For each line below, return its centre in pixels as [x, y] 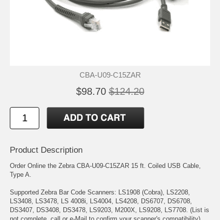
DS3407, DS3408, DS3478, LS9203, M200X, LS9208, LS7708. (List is [110, 210]
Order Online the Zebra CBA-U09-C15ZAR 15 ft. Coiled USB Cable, [105, 165]
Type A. [21, 174]
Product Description [46, 150]
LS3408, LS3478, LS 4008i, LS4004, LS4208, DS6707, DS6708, [101, 201]
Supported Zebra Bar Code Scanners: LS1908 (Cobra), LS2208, [100, 192]
